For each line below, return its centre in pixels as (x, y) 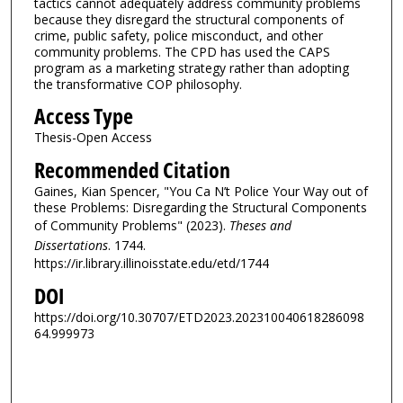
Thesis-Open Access (93, 138)
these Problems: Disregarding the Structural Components (200, 208)
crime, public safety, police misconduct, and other (178, 35)
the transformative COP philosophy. (138, 84)
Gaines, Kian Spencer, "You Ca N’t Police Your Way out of (201, 192)
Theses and (260, 226)
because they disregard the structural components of (188, 19)
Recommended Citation (132, 170)
